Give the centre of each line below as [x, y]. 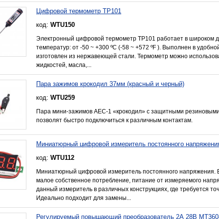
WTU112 [62, 157]
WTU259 [63, 97]
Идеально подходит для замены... [84, 198]
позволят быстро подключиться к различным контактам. [114, 120]
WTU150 [63, 24]
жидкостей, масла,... [64, 65]
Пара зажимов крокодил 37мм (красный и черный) [110, 84]
